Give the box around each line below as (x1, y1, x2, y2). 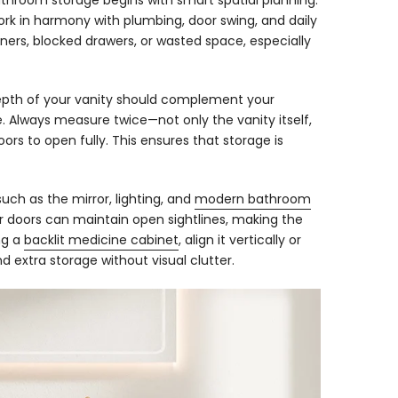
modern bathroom (195, 190, 311, 208)
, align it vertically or (179, 231, 301, 249)
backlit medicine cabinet (24, 231, 179, 249)
